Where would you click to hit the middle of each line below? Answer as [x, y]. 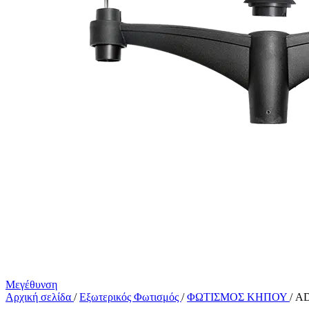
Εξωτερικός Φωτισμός [130, 297]
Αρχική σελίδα [40, 297]
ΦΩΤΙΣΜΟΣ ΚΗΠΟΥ [238, 297]
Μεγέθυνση [31, 285]
